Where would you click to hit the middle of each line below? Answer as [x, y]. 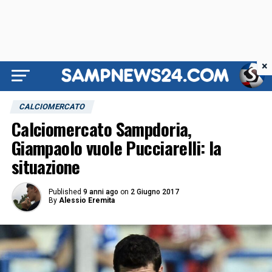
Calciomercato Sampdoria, [101, 129]
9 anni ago [100, 192]
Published [65, 192]
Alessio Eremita [87, 200]
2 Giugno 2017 [155, 192]
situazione [46, 166]
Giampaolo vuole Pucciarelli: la [116, 148]
